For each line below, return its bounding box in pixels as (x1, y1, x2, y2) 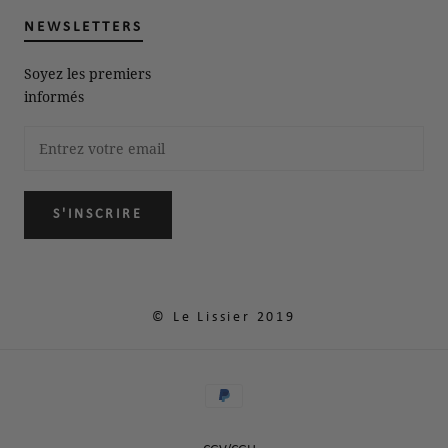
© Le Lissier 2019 (152, 309, 296, 325)
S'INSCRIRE (53, 206, 143, 222)
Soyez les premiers (24, 63, 151, 83)
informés (24, 86, 84, 106)
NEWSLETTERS (24, 19, 143, 35)
